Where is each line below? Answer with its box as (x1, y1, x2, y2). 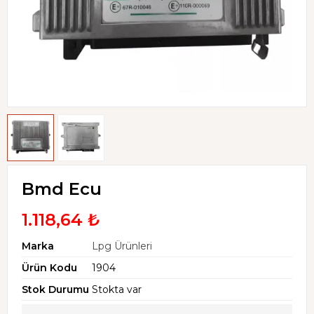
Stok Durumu (22, 282, 89, 296)
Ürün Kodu (22, 261, 77, 274)
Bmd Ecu (22, 178, 102, 199)
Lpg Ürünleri (92, 239, 152, 252)
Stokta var (92, 282, 142, 296)
